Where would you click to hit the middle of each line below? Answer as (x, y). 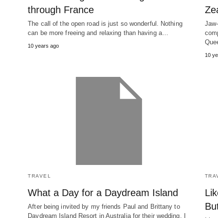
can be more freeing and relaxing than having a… (98, 33)
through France (61, 10)
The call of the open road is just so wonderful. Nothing (105, 24)
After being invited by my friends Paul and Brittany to (104, 207)
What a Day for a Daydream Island (103, 193)
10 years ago (44, 46)
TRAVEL (40, 176)
